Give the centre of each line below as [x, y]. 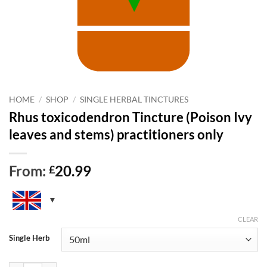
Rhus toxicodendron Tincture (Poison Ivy [131, 117]
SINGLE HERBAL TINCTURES [134, 100]
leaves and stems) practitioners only [116, 134]
